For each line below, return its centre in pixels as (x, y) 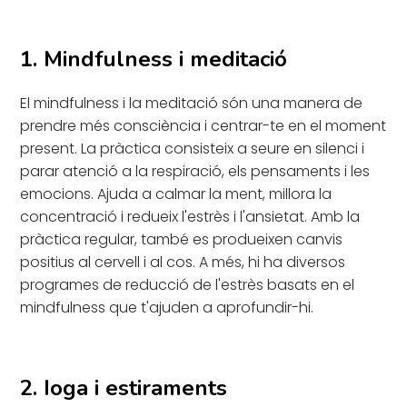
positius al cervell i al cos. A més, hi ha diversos (183, 262)
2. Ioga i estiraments (124, 387)
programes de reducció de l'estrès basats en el (188, 284)
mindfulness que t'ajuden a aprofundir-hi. (167, 307)
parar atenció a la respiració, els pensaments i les (195, 171)
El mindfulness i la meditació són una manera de (192, 103)
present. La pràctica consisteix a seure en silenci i (193, 148)
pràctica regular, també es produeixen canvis (182, 239)
